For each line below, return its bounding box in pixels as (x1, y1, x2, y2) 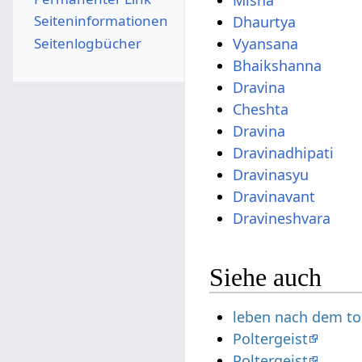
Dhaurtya (233, 12, 297, 32)
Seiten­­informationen (33, 11, 168, 31)
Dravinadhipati (233, 143, 335, 163)
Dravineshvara (233, 208, 331, 229)
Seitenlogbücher (33, 33, 141, 53)
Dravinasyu (233, 165, 309, 185)
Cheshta (233, 99, 289, 120)
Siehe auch (209, 262, 322, 292)
